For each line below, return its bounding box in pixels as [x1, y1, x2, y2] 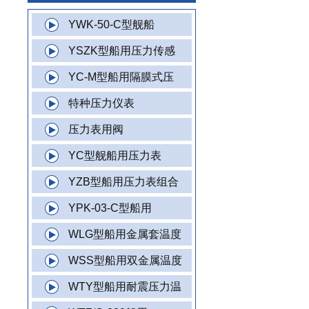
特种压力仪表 [68, 97, 134, 109]
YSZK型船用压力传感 [68, 45, 175, 57]
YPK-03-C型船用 [68, 202, 152, 214]
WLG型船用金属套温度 [68, 228, 181, 240]
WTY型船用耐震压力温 [68, 281, 181, 292]
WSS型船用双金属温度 [68, 255, 182, 266]
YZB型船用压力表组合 [68, 176, 179, 188]
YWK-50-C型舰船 [68, 19, 154, 30]
